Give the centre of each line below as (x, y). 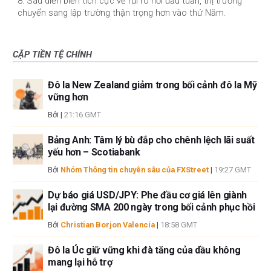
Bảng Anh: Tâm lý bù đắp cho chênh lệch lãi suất (151, 140)
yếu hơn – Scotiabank (94, 152)
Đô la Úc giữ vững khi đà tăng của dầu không (144, 250)
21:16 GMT (83, 115)
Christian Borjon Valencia (108, 225)
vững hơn (68, 97)
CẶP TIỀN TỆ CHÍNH (52, 55)
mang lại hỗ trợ (80, 263)
